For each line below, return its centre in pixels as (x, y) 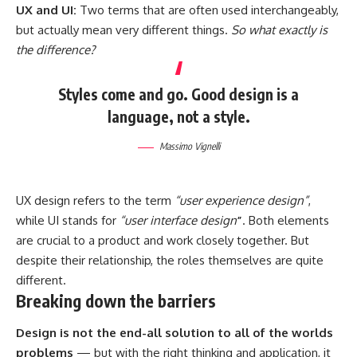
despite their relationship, (86, 260)
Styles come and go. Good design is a (178, 94)
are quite (298, 260)
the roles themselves (214, 260)
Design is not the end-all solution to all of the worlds (175, 332)
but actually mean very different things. (124, 30)
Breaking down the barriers (116, 301)
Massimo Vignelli (189, 147)
